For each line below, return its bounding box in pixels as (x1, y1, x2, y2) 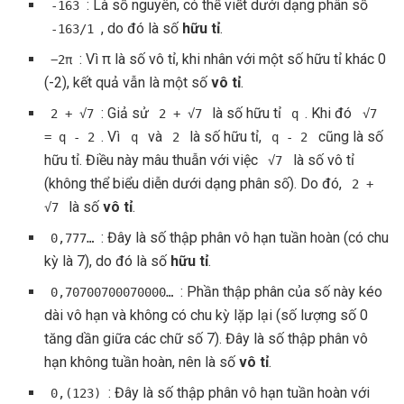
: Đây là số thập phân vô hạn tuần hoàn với (107, 383, 370, 401)
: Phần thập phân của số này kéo (179, 282, 382, 300)
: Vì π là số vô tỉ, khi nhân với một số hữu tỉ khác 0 (78, 50, 386, 68)
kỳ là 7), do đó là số (44, 252, 171, 270)
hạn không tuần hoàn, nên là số (44, 353, 240, 371)
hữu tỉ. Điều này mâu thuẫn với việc (44, 151, 262, 169)
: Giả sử (100, 104, 152, 122)
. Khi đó (305, 104, 356, 122)
